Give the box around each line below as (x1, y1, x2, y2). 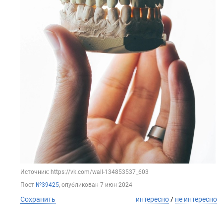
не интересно (175, 195, 217, 203)
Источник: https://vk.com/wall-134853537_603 (20, 168, 149, 175)
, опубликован (59, 181, 100, 188)
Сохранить (20, 195, 55, 203)
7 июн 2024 (100, 181, 132, 188)
